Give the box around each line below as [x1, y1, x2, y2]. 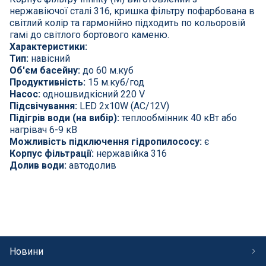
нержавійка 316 [94, 147, 167, 159]
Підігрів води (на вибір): [9, 112, 119, 123]
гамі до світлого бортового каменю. [9, 28, 169, 40]
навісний [28, 52, 70, 64]
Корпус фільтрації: [9, 147, 94, 159]
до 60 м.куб [80, 64, 134, 76]
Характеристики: [9, 40, 87, 52]
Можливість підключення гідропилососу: [9, 135, 202, 147]
